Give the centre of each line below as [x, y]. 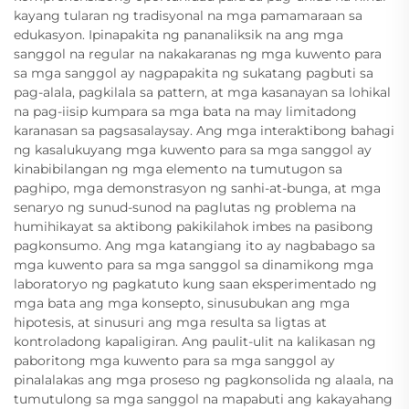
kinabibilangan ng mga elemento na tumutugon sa [178, 169]
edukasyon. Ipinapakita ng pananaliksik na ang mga [178, 35]
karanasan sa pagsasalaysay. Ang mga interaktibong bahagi [204, 131]
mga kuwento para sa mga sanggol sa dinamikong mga [194, 265]
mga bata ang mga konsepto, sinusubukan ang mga [182, 304]
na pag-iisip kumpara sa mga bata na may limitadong [185, 112]
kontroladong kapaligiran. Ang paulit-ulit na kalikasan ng [195, 342]
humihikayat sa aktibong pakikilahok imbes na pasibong [194, 227]
